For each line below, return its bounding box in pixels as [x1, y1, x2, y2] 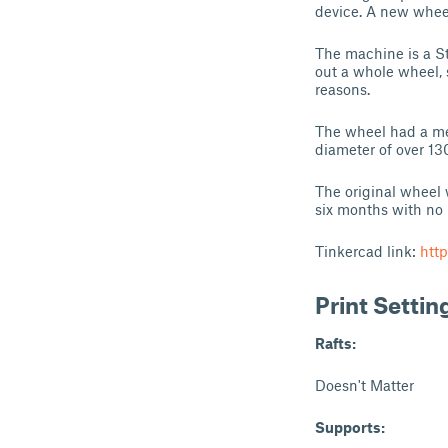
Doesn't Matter [315, 376, 414, 394]
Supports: [315, 418, 385, 436]
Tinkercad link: [315, 242, 420, 260]
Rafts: [315, 334, 356, 352]
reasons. [315, 80, 370, 98]
